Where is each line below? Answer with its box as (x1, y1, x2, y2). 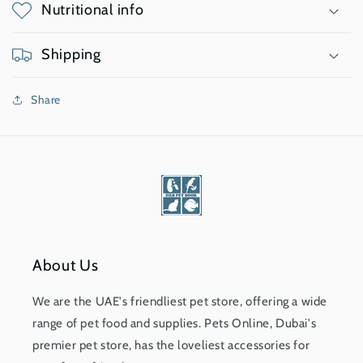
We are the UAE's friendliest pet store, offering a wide (32, 294, 328, 309)
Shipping (41, 45, 101, 63)
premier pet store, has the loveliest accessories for (32, 338, 310, 352)
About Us (32, 255, 99, 275)
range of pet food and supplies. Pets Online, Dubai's (32, 316, 317, 331)
